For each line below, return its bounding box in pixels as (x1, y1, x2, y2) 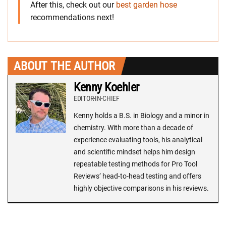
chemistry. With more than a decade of (74, 124, 193, 132)
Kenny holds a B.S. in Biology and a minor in (74, 111, 209, 120)
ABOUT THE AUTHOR (14, 59, 115, 74)
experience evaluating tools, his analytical (74, 136, 202, 144)
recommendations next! (30, 13, 114, 23)
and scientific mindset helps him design (74, 148, 195, 156)
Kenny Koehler (74, 80, 139, 95)
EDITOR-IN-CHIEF (74, 94, 120, 103)
